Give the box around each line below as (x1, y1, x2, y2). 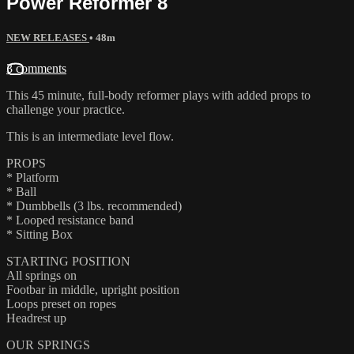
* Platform (6, 170, 58, 184)
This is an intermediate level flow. (6, 129, 174, 143)
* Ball (6, 184, 36, 198)
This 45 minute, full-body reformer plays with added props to (6, 88, 311, 102)
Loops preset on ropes (6, 296, 116, 311)
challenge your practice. (6, 102, 125, 116)
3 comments (6, 61, 66, 75)
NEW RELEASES (6, 31, 89, 43)
